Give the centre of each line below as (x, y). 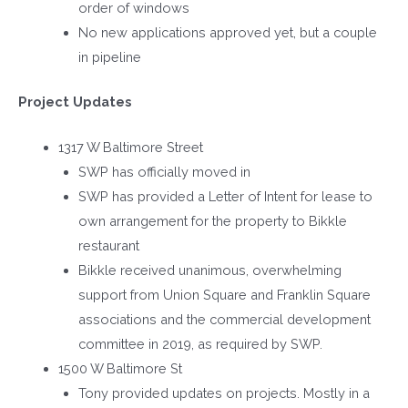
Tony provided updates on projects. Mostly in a (224, 393)
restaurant (108, 246)
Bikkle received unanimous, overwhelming (209, 270)
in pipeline (109, 56)
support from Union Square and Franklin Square (224, 295)
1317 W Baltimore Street (130, 148)
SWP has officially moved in (164, 172)
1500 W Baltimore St (120, 369)
